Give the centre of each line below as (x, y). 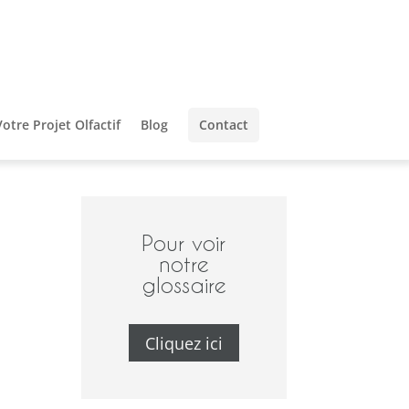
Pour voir (184, 244)
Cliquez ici (184, 343)
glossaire (184, 286)
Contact (224, 125)
